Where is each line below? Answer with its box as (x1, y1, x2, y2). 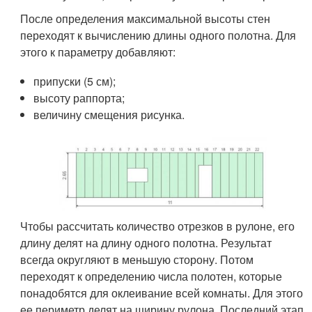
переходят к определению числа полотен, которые (20, 267, 283, 284)
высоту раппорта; (33, 90, 125, 106)
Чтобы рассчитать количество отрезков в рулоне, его (20, 217, 295, 234)
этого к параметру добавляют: (20, 44, 176, 60)
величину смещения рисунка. (33, 107, 185, 123)
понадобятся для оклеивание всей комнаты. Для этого (20, 284, 304, 301)
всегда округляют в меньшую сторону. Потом (20, 251, 254, 267)
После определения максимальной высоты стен (20, 10, 271, 26)
